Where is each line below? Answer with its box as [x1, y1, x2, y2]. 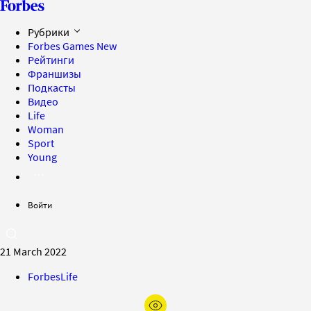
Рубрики [28, 25, 72, 39]
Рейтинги [28, 53, 74, 67]
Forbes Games [28, 39, 96, 53]
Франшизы [28, 67, 81, 81]
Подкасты [28, 81, 76, 94]
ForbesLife [28, 269, 78, 283]
